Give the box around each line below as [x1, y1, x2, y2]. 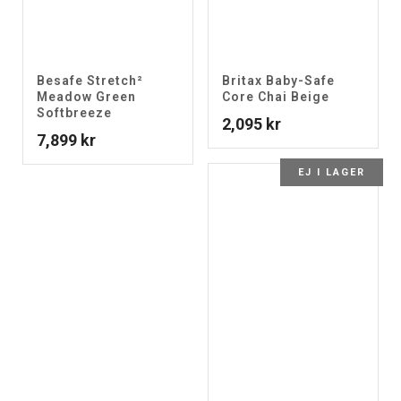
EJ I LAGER [298, 166, 365, 178]
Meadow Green [37, 90, 136, 104]
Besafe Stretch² [37, 73, 143, 88]
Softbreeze [37, 106, 112, 120]
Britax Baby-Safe [222, 73, 335, 88]
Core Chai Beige [222, 90, 329, 104]
